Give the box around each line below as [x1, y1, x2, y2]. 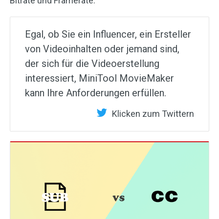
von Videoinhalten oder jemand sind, [25, 43, 179, 55]
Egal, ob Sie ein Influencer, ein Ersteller [25, 28, 191, 41]
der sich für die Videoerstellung [25, 58, 159, 70]
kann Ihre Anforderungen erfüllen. [25, 87, 166, 99]
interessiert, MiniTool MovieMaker [25, 72, 174, 85]
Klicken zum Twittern [112, 109, 194, 119]
